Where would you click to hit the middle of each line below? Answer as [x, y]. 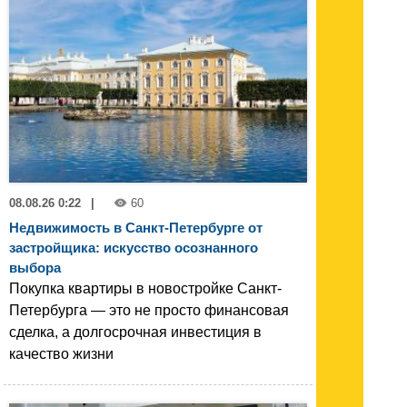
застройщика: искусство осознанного [134, 248]
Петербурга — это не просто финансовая [149, 311]
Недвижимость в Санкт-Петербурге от [136, 228]
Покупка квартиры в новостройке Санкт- [145, 289]
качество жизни [61, 354]
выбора [35, 268]
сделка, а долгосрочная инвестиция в [135, 333]
